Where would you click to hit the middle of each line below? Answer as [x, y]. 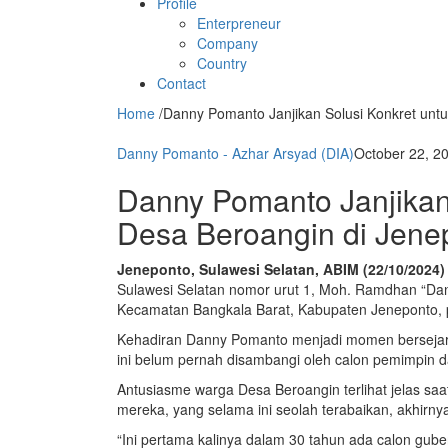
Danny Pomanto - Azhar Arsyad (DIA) [235, 153]
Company [227, 43]
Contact [181, 83]
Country [222, 63]
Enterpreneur [239, 23]
